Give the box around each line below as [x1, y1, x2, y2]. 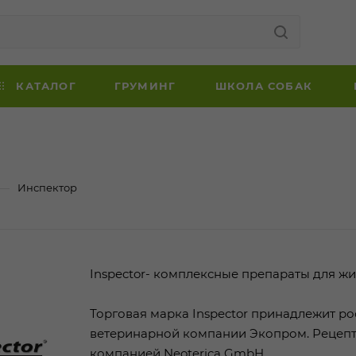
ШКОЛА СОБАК [215, 79, 313, 92]
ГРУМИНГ [114, 79, 176, 92]
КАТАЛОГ [12, 79, 76, 92]
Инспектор [17, 181, 77, 194]
